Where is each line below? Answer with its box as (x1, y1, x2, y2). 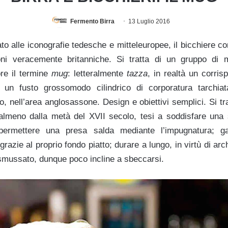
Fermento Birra (70, 17, 115, 25)
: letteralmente (68, 69, 127, 79)
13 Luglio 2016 (128, 17, 170, 25)
